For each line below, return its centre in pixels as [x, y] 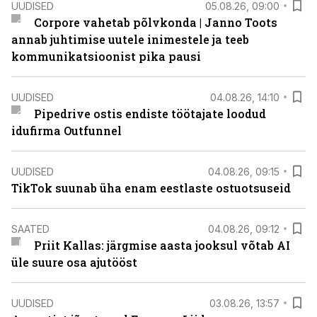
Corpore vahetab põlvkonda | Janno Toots [155, 22]
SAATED [30, 229]
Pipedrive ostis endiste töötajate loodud [150, 114]
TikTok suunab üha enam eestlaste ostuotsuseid [151, 188]
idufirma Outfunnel [67, 131]
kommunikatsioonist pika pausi [106, 56]
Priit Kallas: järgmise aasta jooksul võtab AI [162, 245]
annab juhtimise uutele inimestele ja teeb [130, 39]
